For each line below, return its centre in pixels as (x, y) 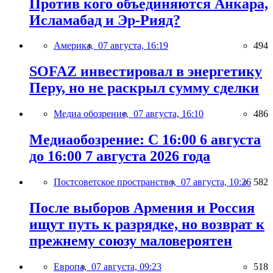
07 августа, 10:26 (216, 182)
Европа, (73, 266)
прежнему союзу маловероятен (131, 241)
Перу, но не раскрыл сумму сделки (144, 88)
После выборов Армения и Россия (142, 208)
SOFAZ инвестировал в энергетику (146, 72)
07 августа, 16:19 (133, 46)
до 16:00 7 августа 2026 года (120, 156)
